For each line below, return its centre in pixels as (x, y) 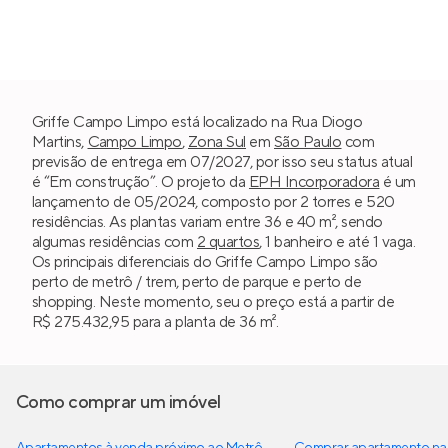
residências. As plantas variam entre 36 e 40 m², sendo (207, 221)
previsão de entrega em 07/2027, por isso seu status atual (222, 161)
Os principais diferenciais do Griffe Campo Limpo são (205, 261)
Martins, (60, 141)
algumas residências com (114, 241)
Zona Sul (217, 141)
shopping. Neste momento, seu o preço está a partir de (213, 301)
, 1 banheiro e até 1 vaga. (337, 241)
